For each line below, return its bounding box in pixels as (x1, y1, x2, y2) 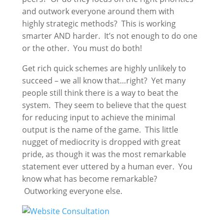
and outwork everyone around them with (22, 6, 174, 17)
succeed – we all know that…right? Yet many (22, 75, 186, 86)
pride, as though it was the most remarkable (22, 149, 186, 160)
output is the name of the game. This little (22, 124, 178, 135)
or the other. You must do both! (22, 43, 142, 54)
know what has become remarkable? (22, 173, 157, 184)
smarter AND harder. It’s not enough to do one (22, 30, 197, 41)
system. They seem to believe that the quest (22, 100, 187, 110)
